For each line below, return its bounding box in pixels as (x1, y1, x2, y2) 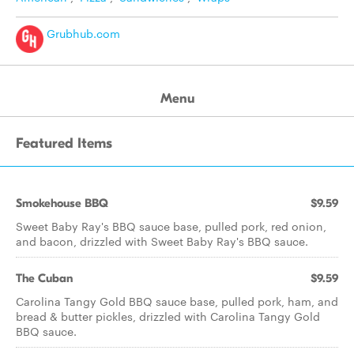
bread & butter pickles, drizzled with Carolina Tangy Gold (16, 308, 320, 324)
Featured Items (16, 135, 112, 152)
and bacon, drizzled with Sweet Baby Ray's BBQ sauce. (16, 233, 308, 249)
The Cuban (16, 271, 73, 285)
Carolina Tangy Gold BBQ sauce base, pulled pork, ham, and (16, 293, 338, 309)
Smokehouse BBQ (16, 196, 108, 210)
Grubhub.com (43, 25, 120, 42)
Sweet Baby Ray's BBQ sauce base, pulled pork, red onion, (16, 218, 326, 234)
